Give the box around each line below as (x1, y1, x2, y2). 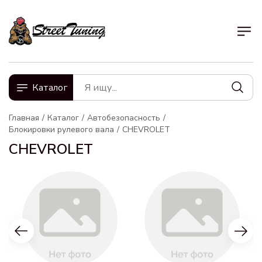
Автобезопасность (87, 112, 160, 123)
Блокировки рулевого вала (9, 124, 114, 135)
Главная (9, 112, 39, 123)
